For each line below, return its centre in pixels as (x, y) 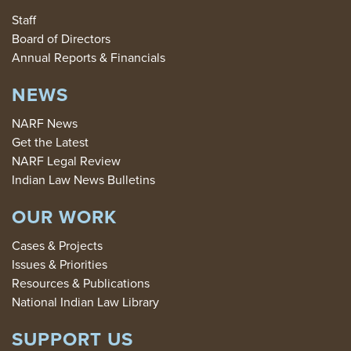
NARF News (45, 124)
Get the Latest (50, 143)
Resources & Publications (81, 284)
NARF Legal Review (66, 161)
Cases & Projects (57, 246)
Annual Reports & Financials (89, 58)
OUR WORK (64, 217)
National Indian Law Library (85, 302)
